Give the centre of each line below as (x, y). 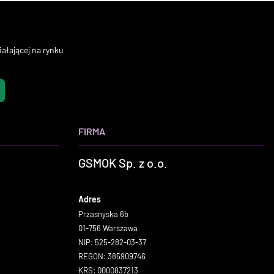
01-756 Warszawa (108, 228)
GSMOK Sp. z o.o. (123, 163)
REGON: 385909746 (112, 256)
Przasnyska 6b (103, 214)
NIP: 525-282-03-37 (112, 242)
